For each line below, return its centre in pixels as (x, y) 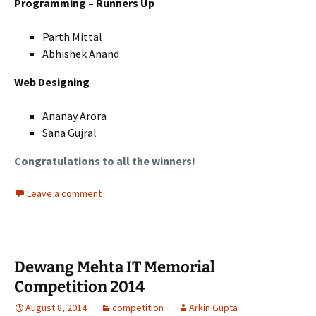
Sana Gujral (69, 133)
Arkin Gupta (213, 308)
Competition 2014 (79, 287)
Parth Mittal (72, 37)
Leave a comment (64, 194)
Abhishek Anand (81, 54)
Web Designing (52, 82)
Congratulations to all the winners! (105, 161)
